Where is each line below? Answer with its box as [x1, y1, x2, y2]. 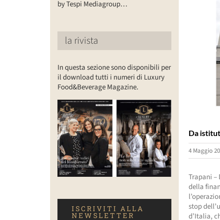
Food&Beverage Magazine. [57, 82, 138, 92]
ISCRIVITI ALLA [71, 203, 144, 213]
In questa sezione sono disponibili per [57, 62, 171, 73]
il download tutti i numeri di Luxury [57, 72, 165, 82]
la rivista [64, 33, 98, 48]
